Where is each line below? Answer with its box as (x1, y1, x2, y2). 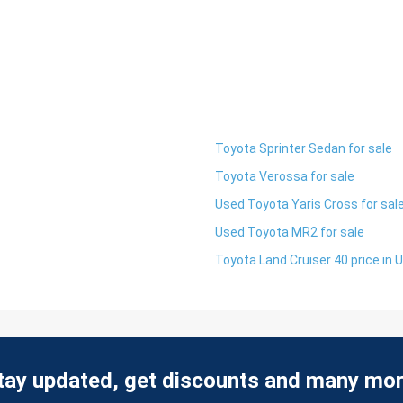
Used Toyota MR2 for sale (215, 225, 364, 239)
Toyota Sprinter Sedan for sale (215, 141, 392, 156)
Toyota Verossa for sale (215, 169, 354, 184)
